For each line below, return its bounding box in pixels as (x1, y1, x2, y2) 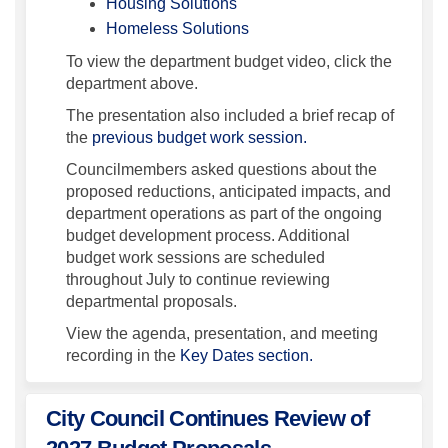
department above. (66, 75, 198, 93)
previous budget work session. (92, 129, 307, 147)
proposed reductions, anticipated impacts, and (66, 183, 391, 201)
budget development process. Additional (66, 227, 350, 245)
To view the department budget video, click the (66, 53, 392, 71)
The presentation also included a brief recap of (66, 107, 394, 125)
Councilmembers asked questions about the (66, 161, 377, 179)
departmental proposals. (66, 293, 237, 311)
